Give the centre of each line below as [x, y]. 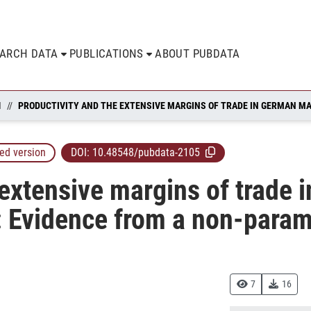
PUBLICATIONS [107, 53]
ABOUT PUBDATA [197, 53]
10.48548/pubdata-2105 [146, 153]
